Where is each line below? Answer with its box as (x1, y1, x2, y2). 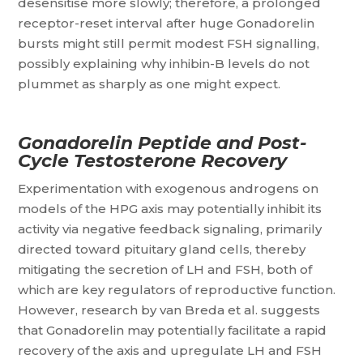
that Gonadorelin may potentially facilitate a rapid (18, 322, 327, 338)
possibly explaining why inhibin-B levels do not (18, 56, 310, 71)
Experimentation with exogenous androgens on (18, 181, 319, 196)
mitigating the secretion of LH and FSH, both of (18, 262, 313, 277)
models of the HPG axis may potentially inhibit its (18, 201, 322, 216)
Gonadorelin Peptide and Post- (18, 132, 307, 154)
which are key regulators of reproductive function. (18, 282, 336, 297)
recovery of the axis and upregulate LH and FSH (18, 343, 322, 358)
